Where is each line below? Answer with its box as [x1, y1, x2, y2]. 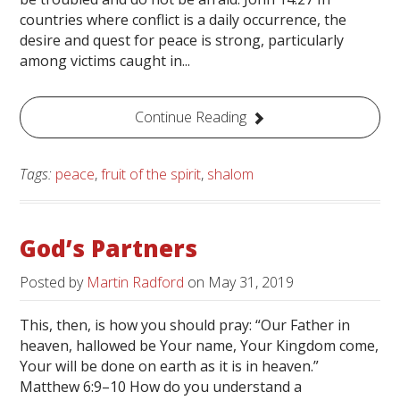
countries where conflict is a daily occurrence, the [20, 10, 347, 30]
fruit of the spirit [101, 163, 202, 184]
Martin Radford [87, 271, 185, 292]
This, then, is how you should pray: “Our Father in [20, 314, 351, 335]
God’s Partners [20, 231, 198, 264]
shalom [207, 163, 254, 184]
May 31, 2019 [208, 271, 295, 292]
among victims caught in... [20, 51, 191, 71]
